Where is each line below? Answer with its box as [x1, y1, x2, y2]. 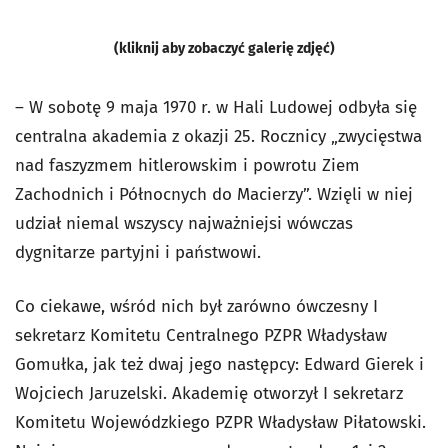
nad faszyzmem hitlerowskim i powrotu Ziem [15, 155, 360, 177]
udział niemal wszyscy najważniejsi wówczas [15, 213, 353, 235]
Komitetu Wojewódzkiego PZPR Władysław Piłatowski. [15, 412, 426, 434]
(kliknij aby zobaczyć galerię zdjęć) [113, 39, 335, 57]
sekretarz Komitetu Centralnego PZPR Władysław [15, 325, 387, 347]
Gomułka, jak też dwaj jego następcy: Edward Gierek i [15, 354, 424, 376]
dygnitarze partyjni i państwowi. [15, 242, 261, 264]
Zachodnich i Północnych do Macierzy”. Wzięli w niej [15, 184, 413, 206]
